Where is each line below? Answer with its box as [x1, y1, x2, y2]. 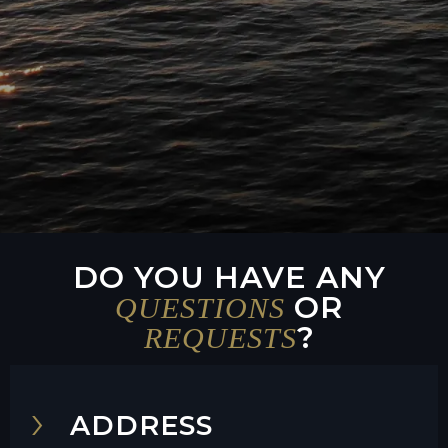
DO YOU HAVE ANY [72, 259, 386, 297]
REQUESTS [143, 321, 297, 355]
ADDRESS [70, 409, 213, 443]
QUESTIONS [115, 291, 285, 325]
